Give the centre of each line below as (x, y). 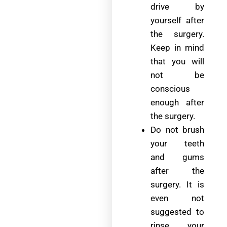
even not (178, 198)
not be (178, 75)
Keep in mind (178, 48)
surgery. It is (178, 185)
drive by (178, 7)
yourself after (178, 21)
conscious (171, 89)
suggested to (178, 212)
